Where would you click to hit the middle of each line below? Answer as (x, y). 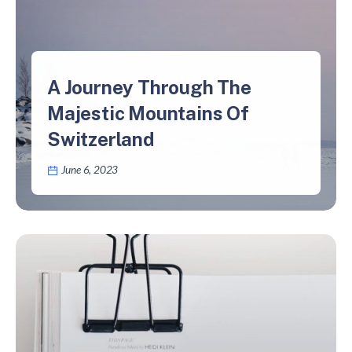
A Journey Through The (149, 88)
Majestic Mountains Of (148, 114)
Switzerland (101, 139)
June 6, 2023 (90, 170)
